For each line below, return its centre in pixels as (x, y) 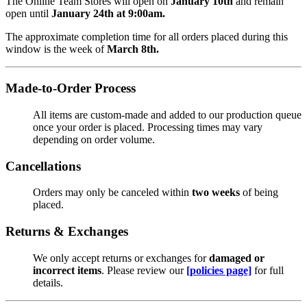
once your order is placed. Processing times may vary (148, 127)
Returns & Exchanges (67, 231)
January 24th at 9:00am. (108, 14)
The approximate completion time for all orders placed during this (147, 37)
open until (28, 14)
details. (48, 282)
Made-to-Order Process (71, 88)
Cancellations (43, 166)
